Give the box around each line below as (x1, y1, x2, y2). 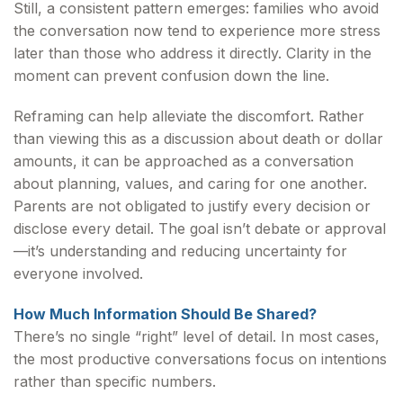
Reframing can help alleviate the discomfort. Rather (13, 107, 364, 125)
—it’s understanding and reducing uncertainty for (13, 242, 347, 260)
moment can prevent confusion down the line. (13, 67, 329, 85)
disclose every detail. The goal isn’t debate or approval (13, 219, 386, 237)
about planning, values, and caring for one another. (13, 175, 367, 193)
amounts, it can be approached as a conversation (13, 152, 354, 170)
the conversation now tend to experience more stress (13, 22, 381, 40)
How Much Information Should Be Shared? (13, 305, 317, 323)
